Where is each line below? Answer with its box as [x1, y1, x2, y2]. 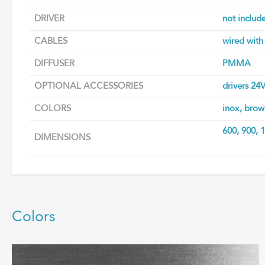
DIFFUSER [34, 60, 75, 69]
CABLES [34, 37, 67, 46]
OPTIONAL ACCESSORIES [34, 82, 143, 91]
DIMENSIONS [34, 134, 91, 143]
